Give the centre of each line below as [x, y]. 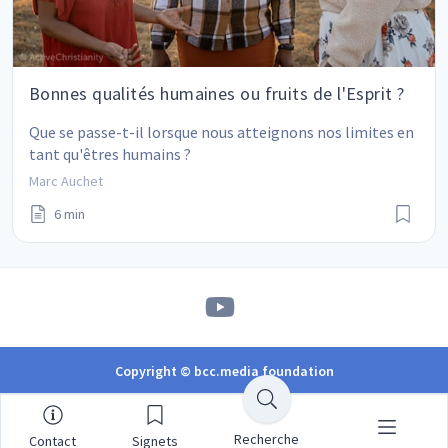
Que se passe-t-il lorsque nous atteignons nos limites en [223, 132]
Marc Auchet [66, 181]
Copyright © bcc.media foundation [224, 371]
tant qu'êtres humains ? [110, 154]
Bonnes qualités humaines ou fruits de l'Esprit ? [217, 94]
